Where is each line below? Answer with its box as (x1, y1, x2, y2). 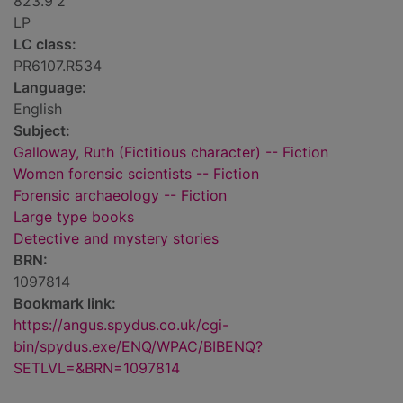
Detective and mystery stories (13, 229, 219, 248)
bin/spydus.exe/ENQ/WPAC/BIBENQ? (13, 337, 263, 356)
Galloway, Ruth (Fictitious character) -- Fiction (13, 143, 328, 162)
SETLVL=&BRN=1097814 (13, 359, 180, 378)
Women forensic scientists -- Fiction (13, 165, 259, 184)
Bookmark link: (13, 294, 116, 313)
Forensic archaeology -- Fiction (13, 186, 227, 205)
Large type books (13, 208, 134, 227)
